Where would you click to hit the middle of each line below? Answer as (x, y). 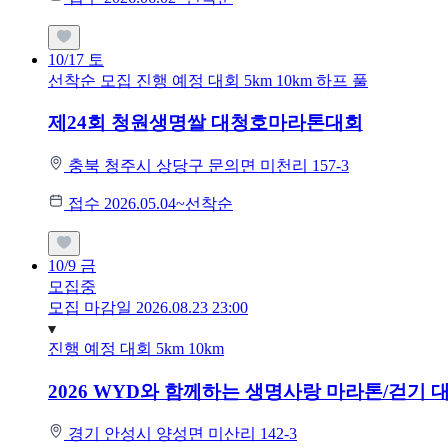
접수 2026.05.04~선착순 (150, 203)
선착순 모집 (90, 80)
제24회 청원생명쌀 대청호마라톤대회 (205, 123)
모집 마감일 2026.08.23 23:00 (148, 307)
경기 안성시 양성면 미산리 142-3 (182, 434)
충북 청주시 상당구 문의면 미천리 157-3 (208, 165)
